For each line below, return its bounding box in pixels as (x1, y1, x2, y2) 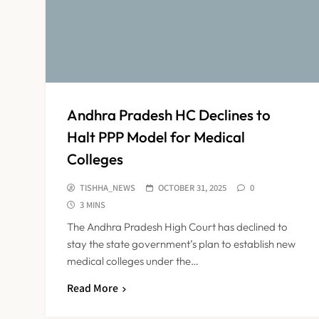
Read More (67, 280, 118, 295)
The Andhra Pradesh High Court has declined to (67, 219, 288, 234)
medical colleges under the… (67, 253, 199, 268)
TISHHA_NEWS (80, 181, 135, 193)
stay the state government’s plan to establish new (67, 236, 296, 251)
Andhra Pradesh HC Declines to (67, 105, 271, 124)
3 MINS (80, 198, 105, 210)
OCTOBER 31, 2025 (158, 181, 226, 193)
